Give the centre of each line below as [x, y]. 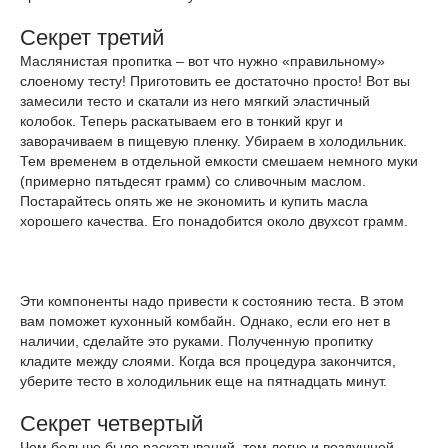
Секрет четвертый [111, 423]
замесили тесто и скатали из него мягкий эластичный [195, 101]
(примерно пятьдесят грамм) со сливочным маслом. [193, 181]
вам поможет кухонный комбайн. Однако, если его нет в [205, 321]
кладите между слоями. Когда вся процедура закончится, [208, 361]
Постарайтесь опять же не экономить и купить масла [194, 201]
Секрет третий [92, 37]
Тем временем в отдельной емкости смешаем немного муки [219, 161]
